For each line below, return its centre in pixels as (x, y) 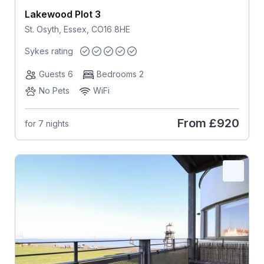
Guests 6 (56, 74)
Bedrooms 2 (120, 74)
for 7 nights (47, 123)
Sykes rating (49, 51)
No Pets (54, 91)
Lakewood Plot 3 (62, 14)
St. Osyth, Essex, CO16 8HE (77, 29)
